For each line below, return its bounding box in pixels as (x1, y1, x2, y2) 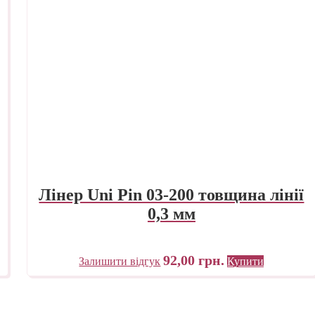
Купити (227, 255, 264, 267)
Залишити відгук (79, 255, 161, 267)
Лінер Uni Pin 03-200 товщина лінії (39, 185, 304, 204)
